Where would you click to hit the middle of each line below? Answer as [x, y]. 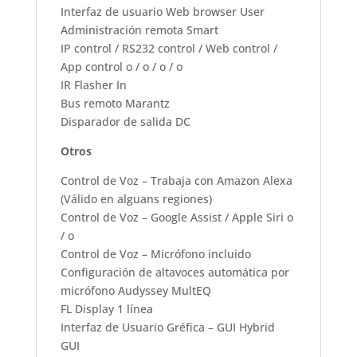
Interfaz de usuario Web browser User [162, 11]
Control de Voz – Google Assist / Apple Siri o [177, 217]
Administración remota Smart [139, 29]
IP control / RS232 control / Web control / [169, 48]
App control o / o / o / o [121, 66]
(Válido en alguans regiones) [136, 198]
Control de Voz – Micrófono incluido [155, 253]
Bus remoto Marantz [115, 103]
